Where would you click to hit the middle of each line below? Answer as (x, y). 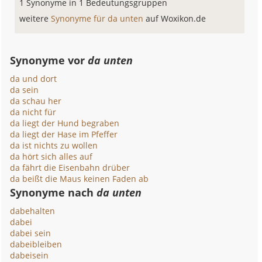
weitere (35, 18)
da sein (25, 90)
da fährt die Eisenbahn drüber (70, 168)
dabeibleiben (36, 244)
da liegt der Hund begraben (65, 123)
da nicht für (33, 112)
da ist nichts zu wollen (54, 145)
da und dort (34, 79)
